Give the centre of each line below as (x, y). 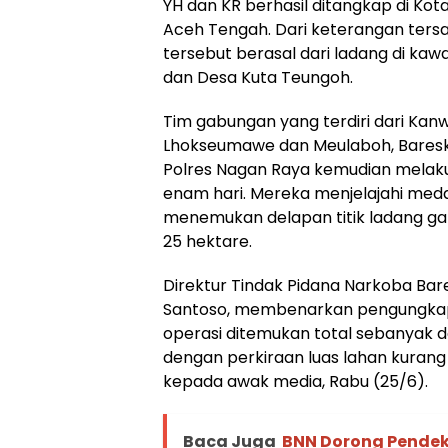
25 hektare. (207, 241)
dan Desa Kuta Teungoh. (258, 77)
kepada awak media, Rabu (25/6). (295, 381)
